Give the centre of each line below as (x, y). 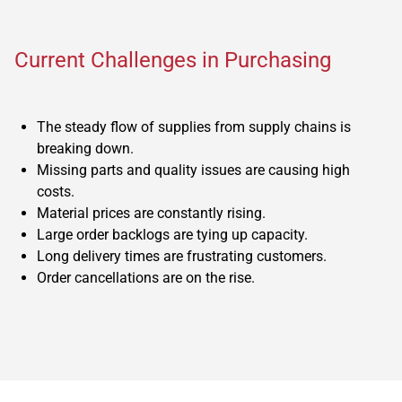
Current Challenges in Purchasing (173, 60)
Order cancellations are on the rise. (146, 277)
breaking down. (85, 148)
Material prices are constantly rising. (151, 213)
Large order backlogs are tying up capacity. (172, 234)
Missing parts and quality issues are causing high (193, 170)
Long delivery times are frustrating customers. (182, 256)
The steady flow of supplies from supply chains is (194, 127)
